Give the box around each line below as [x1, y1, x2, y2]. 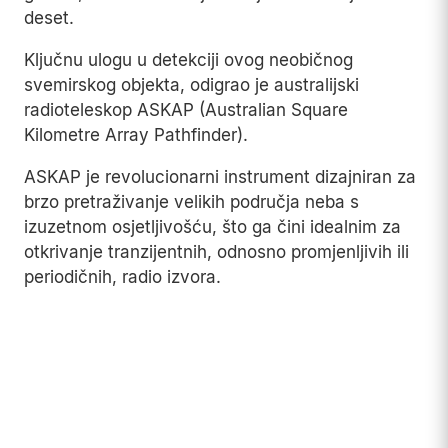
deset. [24, 8, 74, 29]
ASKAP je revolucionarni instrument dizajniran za [24, 167, 416, 188]
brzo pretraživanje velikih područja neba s [24, 192, 359, 213]
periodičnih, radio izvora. [24, 267, 221, 288]
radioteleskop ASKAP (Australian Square [24, 100, 348, 121]
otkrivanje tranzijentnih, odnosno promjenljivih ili [24, 242, 409, 263]
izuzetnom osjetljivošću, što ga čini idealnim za [24, 217, 401, 238]
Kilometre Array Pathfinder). [24, 125, 248, 146]
